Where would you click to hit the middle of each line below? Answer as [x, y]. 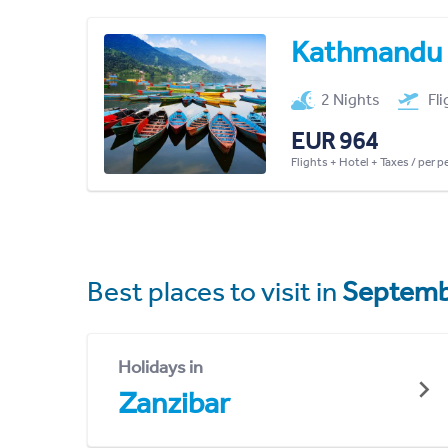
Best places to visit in [214, 291]
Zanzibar [174, 402]
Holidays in [160, 366]
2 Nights [351, 99]
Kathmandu [366, 51]
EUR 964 [334, 140]
